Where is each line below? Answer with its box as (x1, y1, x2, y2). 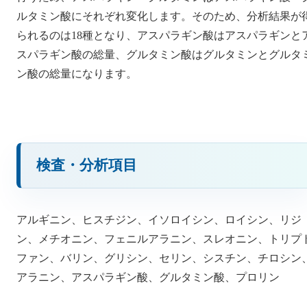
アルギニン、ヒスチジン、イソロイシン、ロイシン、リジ (16, 213, 302, 225)
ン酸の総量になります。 (16, 67, 137, 79)
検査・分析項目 (36, 157, 138, 174)
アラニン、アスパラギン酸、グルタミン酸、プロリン (16, 271, 280, 283)
